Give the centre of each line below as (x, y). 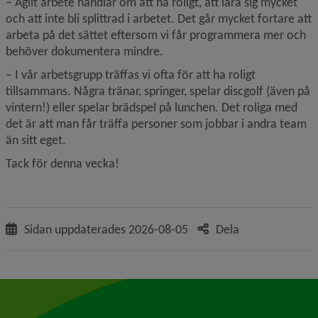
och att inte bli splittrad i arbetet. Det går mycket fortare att (159, 19)
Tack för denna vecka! (62, 164)
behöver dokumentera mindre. (84, 51)
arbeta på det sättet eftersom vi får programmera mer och (156, 35)
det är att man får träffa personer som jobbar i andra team (156, 124)
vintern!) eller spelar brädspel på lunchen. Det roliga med (152, 108)
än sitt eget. (36, 140)
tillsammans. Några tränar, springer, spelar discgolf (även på (158, 91)
